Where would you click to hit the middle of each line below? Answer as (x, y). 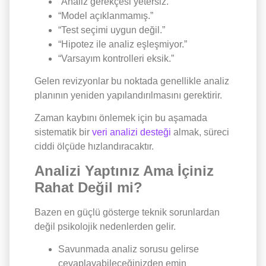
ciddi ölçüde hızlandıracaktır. (95, 147)
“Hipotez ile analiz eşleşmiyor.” (123, 44)
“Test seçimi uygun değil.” (112, 30)
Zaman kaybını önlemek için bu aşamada (121, 118)
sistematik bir (63, 132)
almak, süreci (200, 132)
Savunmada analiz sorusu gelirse (129, 249)
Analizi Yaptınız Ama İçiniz (124, 170)
